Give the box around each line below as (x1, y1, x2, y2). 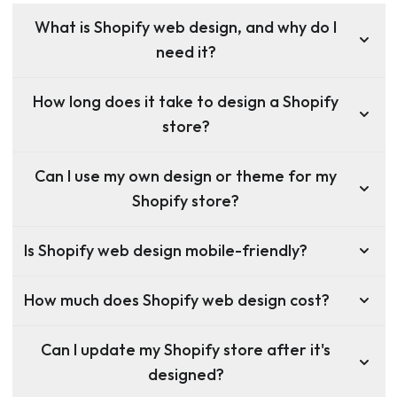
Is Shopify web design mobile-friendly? (24, 240, 307, 261)
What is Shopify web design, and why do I (35, 17, 337, 38)
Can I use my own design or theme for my (35, 166, 337, 187)
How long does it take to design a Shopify (33, 91, 339, 113)
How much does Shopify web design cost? (24, 290, 330, 311)
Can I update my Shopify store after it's (41, 339, 331, 361)
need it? (155, 42, 216, 63)
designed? (147, 364, 224, 385)
